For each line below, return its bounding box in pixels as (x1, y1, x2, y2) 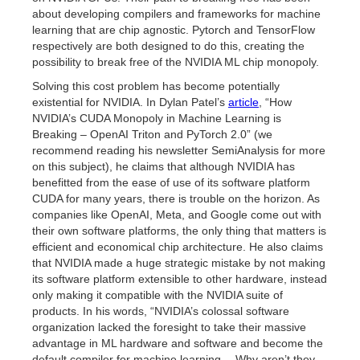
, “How (259, 96, 292, 108)
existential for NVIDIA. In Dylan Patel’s (32, 96, 228, 108)
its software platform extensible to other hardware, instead (32, 272, 327, 285)
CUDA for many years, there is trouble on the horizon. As (32, 192, 320, 205)
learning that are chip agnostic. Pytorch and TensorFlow (32, 23, 315, 36)
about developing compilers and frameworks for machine (32, 7, 321, 20)
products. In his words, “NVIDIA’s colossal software (32, 305, 289, 317)
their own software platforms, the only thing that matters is (32, 224, 326, 237)
